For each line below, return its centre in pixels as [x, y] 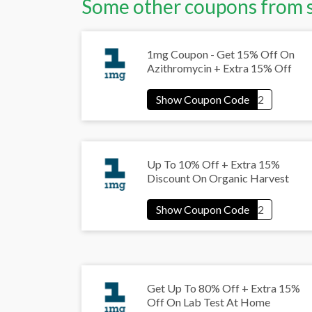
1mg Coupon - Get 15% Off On [221, 54]
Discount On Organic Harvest [218, 178]
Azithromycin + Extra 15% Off [219, 68]
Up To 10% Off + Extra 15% [213, 164]
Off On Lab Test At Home [209, 302]
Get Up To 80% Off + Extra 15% [224, 288]
